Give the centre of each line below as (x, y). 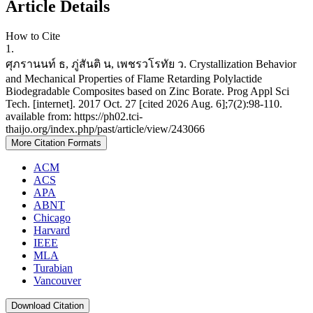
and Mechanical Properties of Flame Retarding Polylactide (134, 79)
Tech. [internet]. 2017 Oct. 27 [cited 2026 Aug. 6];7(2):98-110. (144, 104)
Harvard (52, 231)
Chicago (52, 218)
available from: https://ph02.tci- (74, 117)
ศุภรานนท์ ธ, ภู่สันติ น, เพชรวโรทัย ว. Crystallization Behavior (151, 64)
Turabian (53, 268)
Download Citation (48, 306)
